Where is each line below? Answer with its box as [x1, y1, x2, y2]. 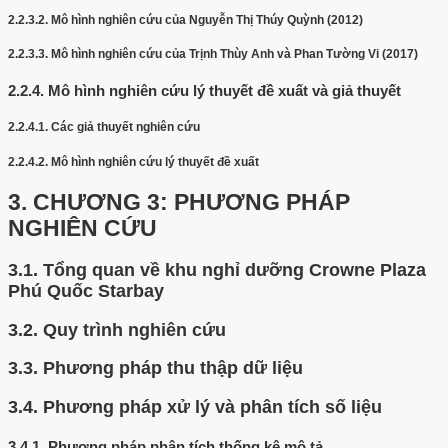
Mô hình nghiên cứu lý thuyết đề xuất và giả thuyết [48, 82, 401, 100]
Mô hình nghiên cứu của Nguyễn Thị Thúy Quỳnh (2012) [51, 12, 363, 27]
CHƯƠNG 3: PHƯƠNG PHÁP [33, 189, 350, 215]
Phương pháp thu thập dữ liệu [43, 358, 303, 379]
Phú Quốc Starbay [8, 281, 164, 302]
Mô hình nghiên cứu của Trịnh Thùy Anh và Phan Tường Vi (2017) [51, 47, 418, 62]
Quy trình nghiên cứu [43, 319, 226, 340]
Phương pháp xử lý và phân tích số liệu [43, 396, 382, 417]
